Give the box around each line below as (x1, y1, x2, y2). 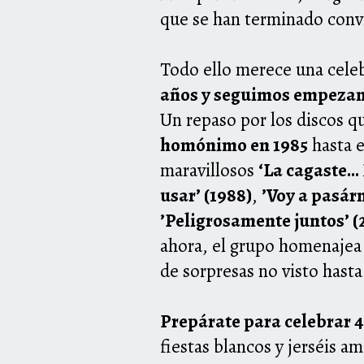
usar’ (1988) (160, 183, 252, 209)
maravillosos (160, 158, 258, 184)
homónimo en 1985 (160, 132, 308, 158)
